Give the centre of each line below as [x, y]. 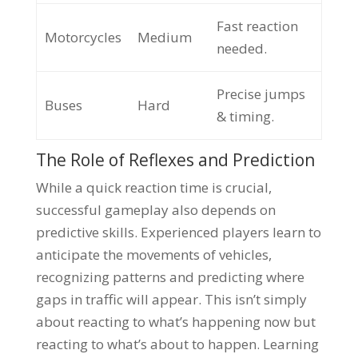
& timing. [245, 116]
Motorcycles [83, 37]
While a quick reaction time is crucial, [153, 187]
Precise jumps [261, 94]
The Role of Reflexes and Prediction [175, 160]
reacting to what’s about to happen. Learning [177, 344]
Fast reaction [257, 26]
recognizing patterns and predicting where [170, 277]
